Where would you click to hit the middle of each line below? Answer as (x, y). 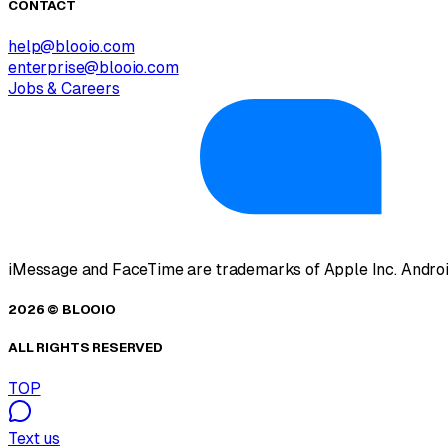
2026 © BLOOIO (62, 310)
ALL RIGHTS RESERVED (85, 348)
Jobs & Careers (64, 88)
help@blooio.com (71, 46)
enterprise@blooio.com (93, 67)
